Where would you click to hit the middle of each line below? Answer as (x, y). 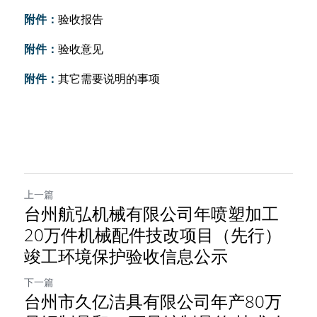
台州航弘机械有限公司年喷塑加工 (151, 213)
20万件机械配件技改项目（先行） (153, 235)
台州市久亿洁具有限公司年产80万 (153, 301)
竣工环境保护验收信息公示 (126, 256)
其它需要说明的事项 (109, 79)
